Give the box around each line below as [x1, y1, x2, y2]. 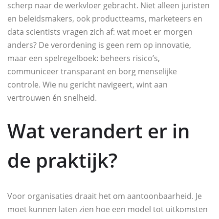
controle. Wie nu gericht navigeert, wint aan [7, 79, 168, 90]
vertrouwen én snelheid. [7, 92, 97, 104]
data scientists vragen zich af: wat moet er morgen [7, 26, 193, 38]
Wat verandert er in [7, 117, 190, 145]
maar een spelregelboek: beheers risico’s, [7, 53, 160, 64]
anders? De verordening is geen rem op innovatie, [7, 40, 191, 51]
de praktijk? [7, 147, 117, 174]
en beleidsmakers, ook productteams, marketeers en [7, 13, 202, 24]
